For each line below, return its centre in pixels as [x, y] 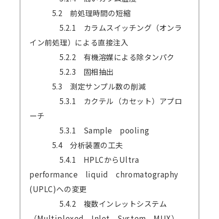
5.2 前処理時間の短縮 [80, 13]
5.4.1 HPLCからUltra [88, 160]
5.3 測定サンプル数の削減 [88, 86]
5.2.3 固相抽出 [72, 72]
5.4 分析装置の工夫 [76, 145]
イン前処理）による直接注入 [79, 42]
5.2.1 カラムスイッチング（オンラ [106, 28]
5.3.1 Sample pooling [89, 130]
